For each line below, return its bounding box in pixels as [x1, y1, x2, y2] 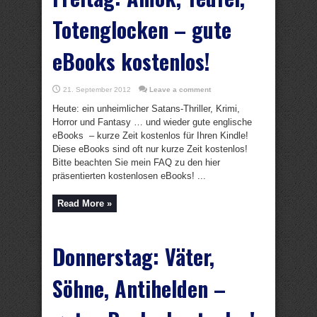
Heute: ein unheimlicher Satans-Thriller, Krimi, [52, 103, 240, 114]
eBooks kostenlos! [52, 45, 210, 77]
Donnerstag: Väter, [52, 241, 214, 272]
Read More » [57, 198, 112, 209]
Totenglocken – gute [52, 13, 231, 45]
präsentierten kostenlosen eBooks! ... [52, 171, 206, 181]
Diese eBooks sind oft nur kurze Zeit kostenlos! [52, 144, 248, 154]
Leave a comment [149, 86, 211, 93]
